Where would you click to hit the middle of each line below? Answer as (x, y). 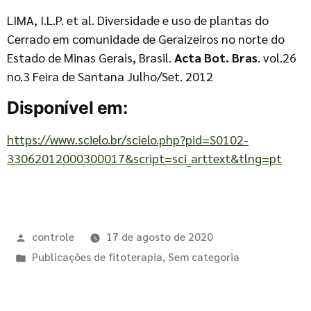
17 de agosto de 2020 (159, 236)
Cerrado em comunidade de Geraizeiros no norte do (146, 39)
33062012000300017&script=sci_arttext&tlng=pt (144, 158)
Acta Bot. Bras (216, 57)
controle (53, 236)
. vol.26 (277, 57)
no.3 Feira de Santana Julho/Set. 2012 (110, 76)
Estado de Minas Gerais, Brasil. (91, 57)
